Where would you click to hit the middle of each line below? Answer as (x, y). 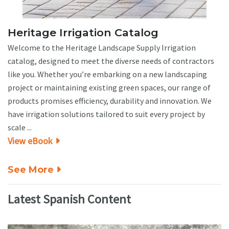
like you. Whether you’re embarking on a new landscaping (107, 74)
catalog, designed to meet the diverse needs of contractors (111, 61)
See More (31, 169)
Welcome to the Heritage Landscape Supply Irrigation (102, 47)
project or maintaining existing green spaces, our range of (109, 87)
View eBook (30, 141)
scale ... (20, 127)
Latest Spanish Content (69, 199)
